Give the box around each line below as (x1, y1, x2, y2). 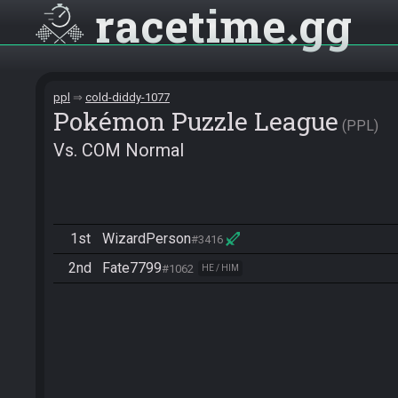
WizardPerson (102, 230, 191, 247)
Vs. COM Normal (53, 139, 184, 161)
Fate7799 (102, 259, 162, 276)
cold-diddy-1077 (85, 91, 170, 104)
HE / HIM (202, 263, 239, 273)
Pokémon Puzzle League (53, 105, 338, 138)
